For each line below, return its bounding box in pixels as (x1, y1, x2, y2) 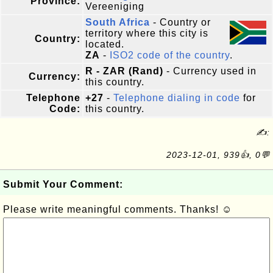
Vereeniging (85, 1, 144, 12)
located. (85, 39, 124, 49)
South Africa (85, 17, 150, 27)
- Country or (150, 17, 211, 27)
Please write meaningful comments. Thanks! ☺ (3, 204, 232, 214)
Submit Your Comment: (3, 179, 123, 190)
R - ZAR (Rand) (85, 66, 163, 76)
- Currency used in (163, 66, 257, 76)
